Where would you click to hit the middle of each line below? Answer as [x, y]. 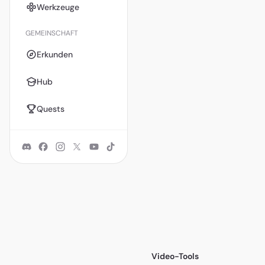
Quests [51, 109]
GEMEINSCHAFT [52, 33]
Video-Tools [175, 256]
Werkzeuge [58, 7]
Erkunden [55, 54]
